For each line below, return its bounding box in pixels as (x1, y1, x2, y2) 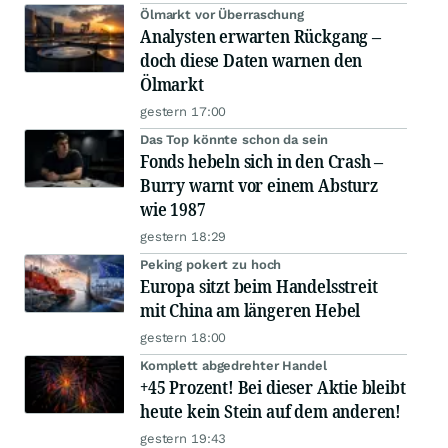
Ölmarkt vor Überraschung (140, 7, 304, 23)
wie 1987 (140, 197, 206, 222)
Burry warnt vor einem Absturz (140, 173, 378, 198)
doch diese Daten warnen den (140, 48, 363, 73)
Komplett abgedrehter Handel (140, 358, 327, 374)
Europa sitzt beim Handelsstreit (140, 274, 378, 299)
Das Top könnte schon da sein (140, 132, 329, 148)
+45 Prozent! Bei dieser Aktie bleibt (140, 375, 406, 400)
